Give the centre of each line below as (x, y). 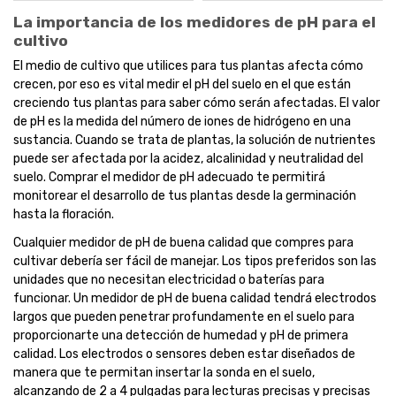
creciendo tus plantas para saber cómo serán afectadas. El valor (197, 103)
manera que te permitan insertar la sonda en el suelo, (164, 373)
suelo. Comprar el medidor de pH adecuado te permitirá (169, 178)
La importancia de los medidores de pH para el (194, 23)
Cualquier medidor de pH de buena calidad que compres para (183, 243)
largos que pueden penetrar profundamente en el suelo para (184, 317)
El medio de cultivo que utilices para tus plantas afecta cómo (188, 66)
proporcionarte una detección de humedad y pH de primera (181, 336)
